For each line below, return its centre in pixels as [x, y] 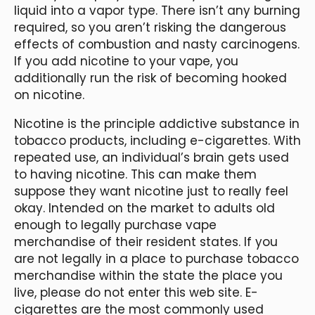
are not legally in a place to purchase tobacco [156, 258]
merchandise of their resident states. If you [146, 242]
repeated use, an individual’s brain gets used [152, 157]
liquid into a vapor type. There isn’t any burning [157, 10]
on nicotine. [49, 95]
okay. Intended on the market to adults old [144, 208]
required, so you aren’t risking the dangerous [150, 27]
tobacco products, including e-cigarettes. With [157, 140]
